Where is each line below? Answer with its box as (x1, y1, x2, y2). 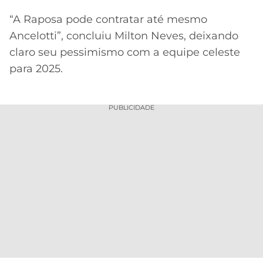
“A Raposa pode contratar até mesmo (9, 13, 207, 26)
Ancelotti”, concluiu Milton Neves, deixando (9, 29, 238, 43)
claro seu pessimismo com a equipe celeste (9, 46, 240, 59)
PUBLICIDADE (109, 103, 154, 112)
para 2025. (9, 62, 63, 76)
